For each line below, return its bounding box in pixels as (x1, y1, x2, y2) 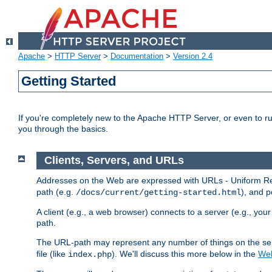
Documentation (110, 52, 163, 61)
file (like (36, 248, 68, 259)
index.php (68, 249, 112, 259)
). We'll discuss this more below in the (112, 248, 258, 259)
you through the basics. (18, 124, 108, 134)
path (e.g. (36, 186, 76, 197)
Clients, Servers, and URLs (44, 154, 184, 167)
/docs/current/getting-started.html (76, 187, 241, 197)
